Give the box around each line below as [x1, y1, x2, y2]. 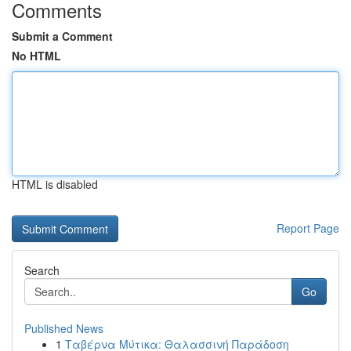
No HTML [12, 48, 61, 63]
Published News [24, 320, 103, 336]
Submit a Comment [12, 28, 113, 44]
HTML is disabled [12, 176, 98, 192]
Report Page [277, 220, 339, 236]
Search [24, 262, 60, 278]
